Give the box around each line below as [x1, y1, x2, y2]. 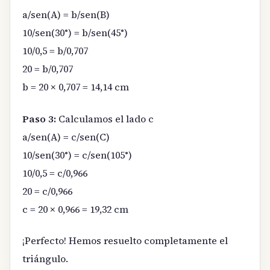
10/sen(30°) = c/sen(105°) [22, 148, 132, 162]
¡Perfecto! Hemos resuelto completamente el [22, 234, 228, 248]
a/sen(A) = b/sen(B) [22, 8, 110, 22]
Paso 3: [22, 111, 56, 125]
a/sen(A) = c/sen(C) [22, 130, 110, 143]
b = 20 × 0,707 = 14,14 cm [22, 80, 129, 94]
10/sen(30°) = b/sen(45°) [22, 26, 128, 40]
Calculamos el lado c [56, 111, 154, 125]
